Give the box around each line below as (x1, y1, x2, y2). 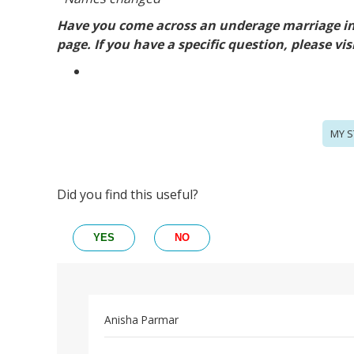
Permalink (104, 337, 153, 352)
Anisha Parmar (104, 312, 179, 328)
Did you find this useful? (57, 186, 198, 204)
